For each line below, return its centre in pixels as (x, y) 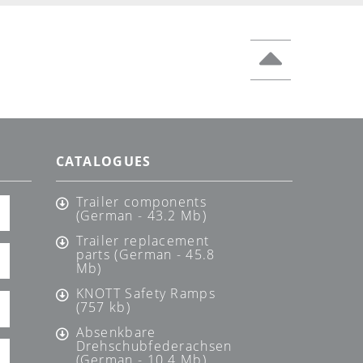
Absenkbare (116, 333)
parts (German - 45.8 (145, 255)
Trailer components (141, 202)
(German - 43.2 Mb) (141, 216)
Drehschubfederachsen (154, 346)
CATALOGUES (103, 162)
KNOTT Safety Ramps (145, 294)
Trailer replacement (143, 241)
